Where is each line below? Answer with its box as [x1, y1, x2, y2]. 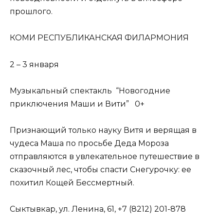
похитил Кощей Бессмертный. [10, 178, 134, 187]
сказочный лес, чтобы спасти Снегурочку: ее [10, 165, 191, 174]
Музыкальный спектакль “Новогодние [10, 86, 170, 95]
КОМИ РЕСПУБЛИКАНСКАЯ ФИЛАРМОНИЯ [10, 33, 189, 43]
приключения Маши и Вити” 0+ [10, 99, 145, 109]
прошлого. [10, 7, 53, 17]
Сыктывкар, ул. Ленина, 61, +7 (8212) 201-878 [10, 204, 186, 214]
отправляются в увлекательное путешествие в [10, 152, 200, 161]
